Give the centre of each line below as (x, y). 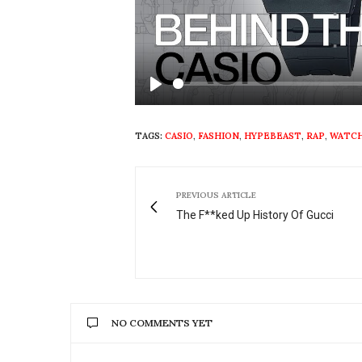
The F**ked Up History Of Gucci (255, 215)
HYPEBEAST (273, 135)
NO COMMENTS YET (162, 322)
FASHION (219, 135)
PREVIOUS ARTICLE (216, 195)
